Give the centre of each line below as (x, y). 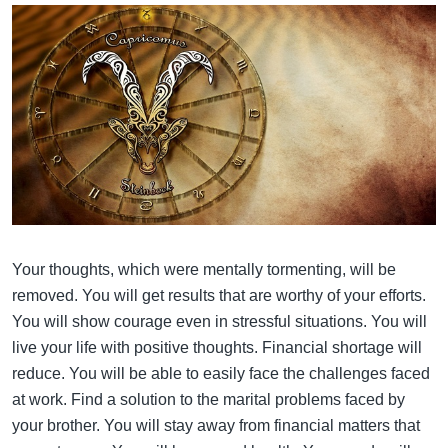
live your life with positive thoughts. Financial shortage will (217, 347)
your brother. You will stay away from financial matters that (216, 425)
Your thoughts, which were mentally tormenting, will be (204, 269)
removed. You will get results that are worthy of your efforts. (219, 295)
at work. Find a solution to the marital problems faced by (208, 399)
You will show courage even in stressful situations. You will (219, 321)
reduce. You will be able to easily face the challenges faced (221, 373)
